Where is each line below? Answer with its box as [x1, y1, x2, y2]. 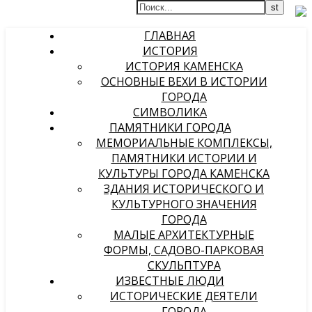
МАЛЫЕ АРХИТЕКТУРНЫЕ [114, 227, 254, 242]
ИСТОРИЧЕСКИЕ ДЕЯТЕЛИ [110, 288, 258, 304]
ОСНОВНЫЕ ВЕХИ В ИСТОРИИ [100, 74, 267, 89]
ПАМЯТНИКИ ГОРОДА [109, 120, 231, 135]
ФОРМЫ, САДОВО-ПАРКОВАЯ [104, 242, 264, 258]
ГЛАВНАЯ [144, 28, 196, 43]
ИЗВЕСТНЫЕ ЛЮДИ [116, 273, 224, 288]
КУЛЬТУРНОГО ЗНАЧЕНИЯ [111, 196, 257, 212]
